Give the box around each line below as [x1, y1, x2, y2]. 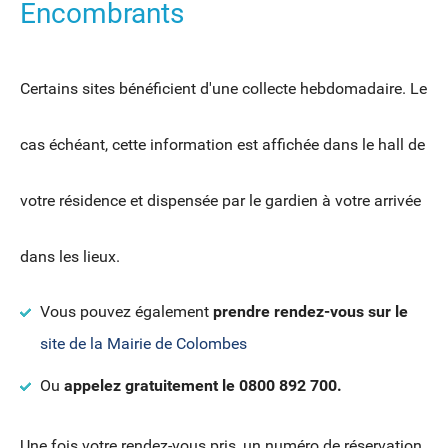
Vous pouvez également [40, 302, 213, 322]
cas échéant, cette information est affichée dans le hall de [20, 135, 425, 155]
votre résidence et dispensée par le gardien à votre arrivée [20, 191, 421, 211]
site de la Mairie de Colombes [40, 334, 251, 354]
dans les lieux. [20, 247, 120, 267]
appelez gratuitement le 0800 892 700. [64, 376, 342, 396]
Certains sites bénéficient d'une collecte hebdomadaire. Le [20, 79, 427, 99]
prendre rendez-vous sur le [213, 302, 408, 322]
